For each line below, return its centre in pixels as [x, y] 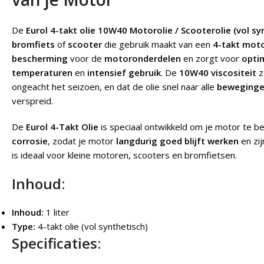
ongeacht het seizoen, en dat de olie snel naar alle [114, 87]
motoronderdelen [143, 59]
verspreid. [32, 101]
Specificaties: [56, 243]
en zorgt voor [211, 59]
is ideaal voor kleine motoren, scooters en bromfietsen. [124, 155]
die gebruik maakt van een [157, 44]
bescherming [40, 59]
